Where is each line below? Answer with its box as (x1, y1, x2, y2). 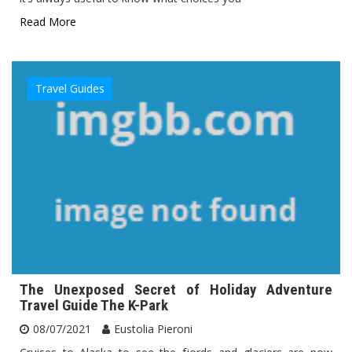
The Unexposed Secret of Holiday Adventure (20, 280, 332, 299)
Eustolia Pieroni (114, 321, 192, 336)
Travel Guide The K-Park (20, 295, 168, 314)
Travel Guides (35, 81, 104, 97)
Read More (20, 14, 76, 30)
